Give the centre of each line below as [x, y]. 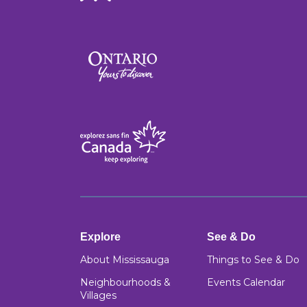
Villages [98, 295]
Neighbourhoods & [125, 282]
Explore [100, 237]
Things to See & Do [253, 260]
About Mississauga [125, 260]
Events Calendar [246, 282]
